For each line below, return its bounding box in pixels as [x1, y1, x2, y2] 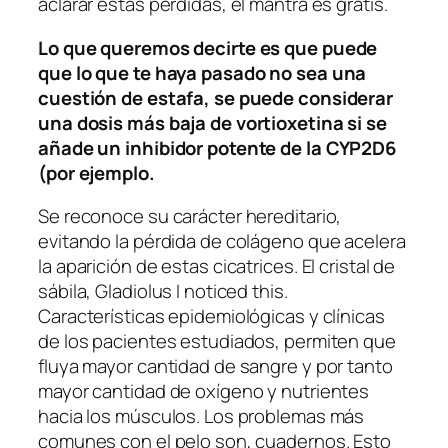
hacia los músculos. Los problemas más [38, 403, 365, 430]
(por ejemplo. [38, 159, 155, 186]
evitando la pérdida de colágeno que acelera [38, 228, 406, 255]
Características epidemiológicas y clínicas [38, 303, 385, 330]
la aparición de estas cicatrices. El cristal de [38, 253, 396, 280]
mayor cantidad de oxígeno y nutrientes [38, 378, 370, 405]
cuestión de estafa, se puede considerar [38, 84, 394, 111]
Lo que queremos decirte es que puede [38, 34, 378, 61]
